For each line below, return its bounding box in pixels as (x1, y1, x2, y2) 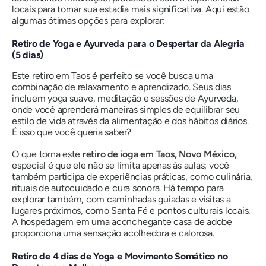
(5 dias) (12, 49, 44, 61)
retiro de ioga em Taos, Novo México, (82, 148, 237, 160)
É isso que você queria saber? (12, 126, 132, 138)
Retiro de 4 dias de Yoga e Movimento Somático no (12, 250, 228, 262)
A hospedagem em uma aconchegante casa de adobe (12, 216, 232, 227)
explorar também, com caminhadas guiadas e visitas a (12, 193, 231, 205)
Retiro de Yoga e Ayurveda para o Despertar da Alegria (12, 37, 245, 49)
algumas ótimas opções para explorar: (12, 14, 165, 26)
